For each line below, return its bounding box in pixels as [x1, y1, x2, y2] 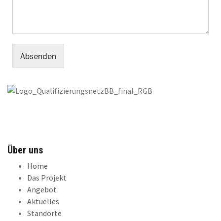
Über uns [7, 144, 43, 156]
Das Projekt [27, 173, 67, 183]
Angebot [27, 184, 57, 194]
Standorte [27, 208, 62, 218]
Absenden [20, 50, 56, 62]
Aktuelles [27, 196, 59, 206]
